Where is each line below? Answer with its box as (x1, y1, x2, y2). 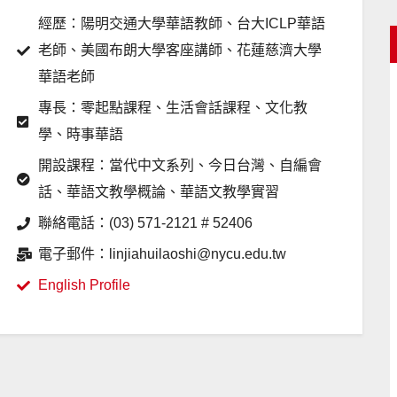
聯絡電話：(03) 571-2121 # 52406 (38, 215, 253, 230)
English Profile (38, 277, 131, 292)
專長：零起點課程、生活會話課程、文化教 (38, 100, 308, 115)
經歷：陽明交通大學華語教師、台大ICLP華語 (38, 16, 326, 31)
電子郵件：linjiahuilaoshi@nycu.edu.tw (38, 246, 287, 261)
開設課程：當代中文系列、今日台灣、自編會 (38, 158, 323, 173)
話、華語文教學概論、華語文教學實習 (38, 184, 280, 199)
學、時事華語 (38, 127, 124, 142)
